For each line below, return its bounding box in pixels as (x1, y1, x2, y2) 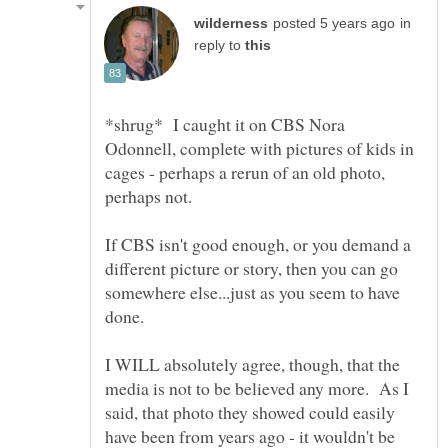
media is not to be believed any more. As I (105, 376, 409, 401)
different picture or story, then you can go (105, 256, 398, 281)
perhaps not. (105, 184, 198, 209)
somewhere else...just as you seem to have (105, 280, 400, 305)
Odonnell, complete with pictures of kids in (105, 136, 414, 161)
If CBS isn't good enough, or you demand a (105, 232, 411, 257)
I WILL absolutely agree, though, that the (105, 352, 400, 377)
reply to (194, 38, 245, 54)
